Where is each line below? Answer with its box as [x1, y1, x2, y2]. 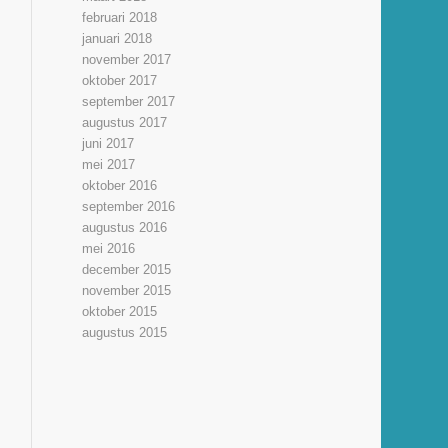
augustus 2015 [82, 325, 168, 340]
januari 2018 [82, 31, 153, 46]
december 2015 [82, 262, 172, 277]
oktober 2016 [82, 178, 158, 193]
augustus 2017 [82, 115, 168, 130]
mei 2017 [82, 157, 136, 172]
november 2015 [82, 283, 172, 298]
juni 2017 [82, 136, 135, 151]
